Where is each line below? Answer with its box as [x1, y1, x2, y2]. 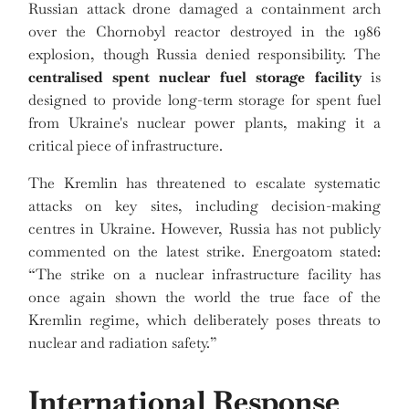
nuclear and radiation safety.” [28, 333, 217, 353]
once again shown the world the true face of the [28, 288, 381, 308]
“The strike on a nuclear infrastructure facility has [28, 265, 381, 285]
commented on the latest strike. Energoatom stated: [28, 242, 381, 262]
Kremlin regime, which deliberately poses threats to [28, 310, 381, 330]
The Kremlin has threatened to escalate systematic [28, 173, 381, 194]
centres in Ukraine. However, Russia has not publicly [28, 219, 381, 239]
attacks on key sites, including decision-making [28, 196, 381, 216]
